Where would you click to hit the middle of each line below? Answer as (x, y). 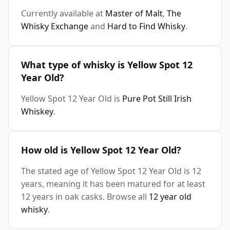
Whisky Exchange (55, 26)
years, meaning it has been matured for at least (113, 184)
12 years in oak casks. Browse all (85, 197)
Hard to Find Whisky (146, 26)
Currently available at (63, 14)
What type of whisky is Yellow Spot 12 (107, 65)
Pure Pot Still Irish (157, 99)
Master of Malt (134, 14)
